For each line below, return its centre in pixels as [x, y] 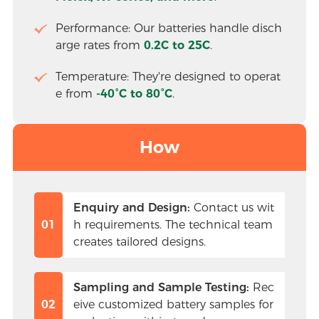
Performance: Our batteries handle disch [168, 28]
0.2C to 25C [177, 46]
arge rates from [99, 46]
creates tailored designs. [139, 242]
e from [74, 94]
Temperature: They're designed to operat [168, 77]
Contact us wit [232, 208]
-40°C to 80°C [132, 94]
